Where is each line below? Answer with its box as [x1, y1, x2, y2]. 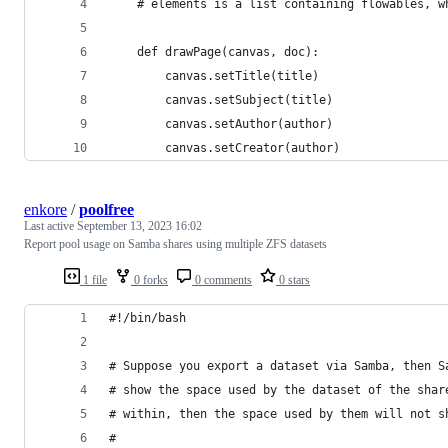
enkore [24, 200, 67, 218]
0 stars [276, 272, 310, 287]
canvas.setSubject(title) [165, 92, 333, 107]
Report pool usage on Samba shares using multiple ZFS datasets [24, 236, 327, 251]
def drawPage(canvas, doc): [137, 44, 319, 59]
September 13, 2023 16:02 [77, 218, 202, 233]
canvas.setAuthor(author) [165, 116, 333, 131]
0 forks [131, 272, 168, 287]
